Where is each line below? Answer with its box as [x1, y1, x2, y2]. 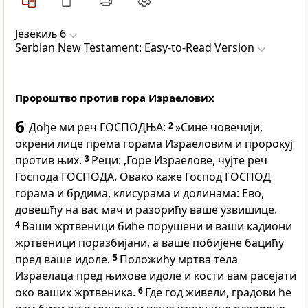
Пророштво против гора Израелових [15, 91, 214, 105]
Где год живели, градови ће [145, 285, 291, 300]
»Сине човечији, [175, 120, 263, 135]
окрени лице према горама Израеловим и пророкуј [15, 136, 293, 152]
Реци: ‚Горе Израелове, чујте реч [91, 153, 267, 168]
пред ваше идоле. [15, 252, 113, 267]
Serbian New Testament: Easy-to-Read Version [15, 40, 254, 56]
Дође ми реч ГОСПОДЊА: [29, 120, 168, 135]
